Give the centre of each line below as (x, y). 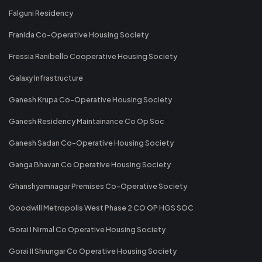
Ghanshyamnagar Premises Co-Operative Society (98, 186)
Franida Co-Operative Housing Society (79, 34)
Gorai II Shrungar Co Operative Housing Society (93, 251)
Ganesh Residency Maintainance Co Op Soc (87, 121)
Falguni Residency (41, 13)
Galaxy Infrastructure (46, 77)
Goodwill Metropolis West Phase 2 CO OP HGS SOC (101, 207)
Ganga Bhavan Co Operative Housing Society (90, 164)
